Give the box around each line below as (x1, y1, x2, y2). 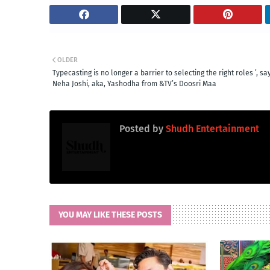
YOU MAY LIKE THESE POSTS (58, 209, 162, 220)
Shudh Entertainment (163, 122, 259, 134)
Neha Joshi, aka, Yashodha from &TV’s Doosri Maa (52, 79, 216, 88)
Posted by (119, 122, 163, 134)
